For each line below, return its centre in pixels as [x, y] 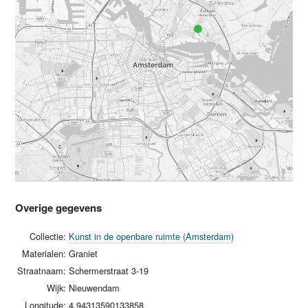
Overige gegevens [59, 208]
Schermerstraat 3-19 [109, 271]
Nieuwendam [95, 288]
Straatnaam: [42, 271]
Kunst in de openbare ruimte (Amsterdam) [152, 236]
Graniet [84, 254]
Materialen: [44, 254]
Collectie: [48, 236]
